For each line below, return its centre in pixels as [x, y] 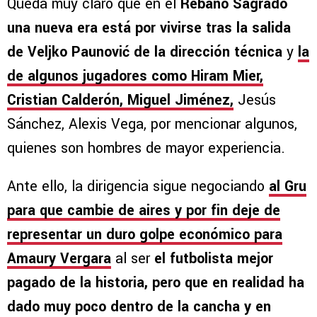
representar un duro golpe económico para [145, 235]
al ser [131, 259]
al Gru [288, 187]
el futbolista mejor [212, 259]
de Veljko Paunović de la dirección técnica [147, 52]
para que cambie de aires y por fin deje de [144, 211]
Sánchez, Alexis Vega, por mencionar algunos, [152, 125]
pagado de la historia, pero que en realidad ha [156, 283]
